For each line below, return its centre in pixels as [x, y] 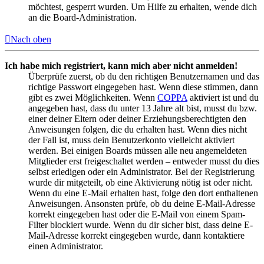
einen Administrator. [66, 246]
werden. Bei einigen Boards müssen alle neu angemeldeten [138, 151]
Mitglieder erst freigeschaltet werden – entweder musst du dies [144, 161]
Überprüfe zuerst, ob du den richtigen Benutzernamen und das [144, 77]
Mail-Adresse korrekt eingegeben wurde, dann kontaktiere [136, 236]
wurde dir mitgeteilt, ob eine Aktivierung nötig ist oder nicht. [141, 183]
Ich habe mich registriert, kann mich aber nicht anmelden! [121, 66]
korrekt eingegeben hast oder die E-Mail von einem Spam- [137, 214]
